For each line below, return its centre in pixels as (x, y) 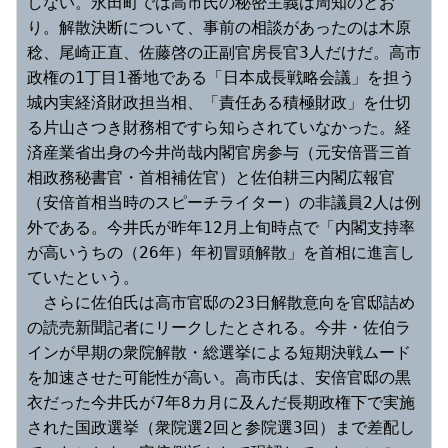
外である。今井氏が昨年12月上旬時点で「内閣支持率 (221, 227)
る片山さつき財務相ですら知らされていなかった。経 (219, 127)
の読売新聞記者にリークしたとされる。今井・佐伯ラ (219, 327)
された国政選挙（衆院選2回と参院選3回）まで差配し (221, 427)
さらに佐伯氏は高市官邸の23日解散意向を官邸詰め (221, 302)
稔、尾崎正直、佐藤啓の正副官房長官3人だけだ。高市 (224, 52)
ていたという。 (83, 277)
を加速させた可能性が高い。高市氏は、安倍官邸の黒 (219, 377)
